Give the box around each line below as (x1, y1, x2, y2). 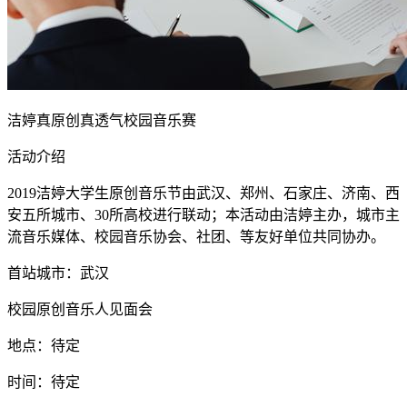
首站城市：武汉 (7, 264, 109, 281)
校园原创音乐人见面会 (7, 301, 153, 317)
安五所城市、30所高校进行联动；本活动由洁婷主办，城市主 (7, 206, 400, 223)
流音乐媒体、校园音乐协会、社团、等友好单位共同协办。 (7, 228, 385, 244)
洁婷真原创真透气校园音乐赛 (7, 112, 196, 128)
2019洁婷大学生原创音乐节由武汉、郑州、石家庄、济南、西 (7, 184, 400, 201)
